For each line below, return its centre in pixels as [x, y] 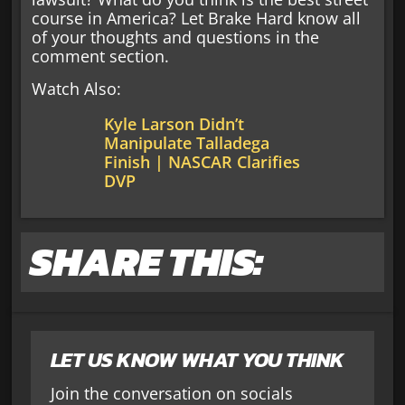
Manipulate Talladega [187, 142]
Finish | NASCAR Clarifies [202, 161]
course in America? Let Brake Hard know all [197, 19]
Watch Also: [77, 88]
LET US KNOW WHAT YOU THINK [197, 360]
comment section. [101, 57]
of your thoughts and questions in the [176, 38]
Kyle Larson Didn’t [174, 123]
